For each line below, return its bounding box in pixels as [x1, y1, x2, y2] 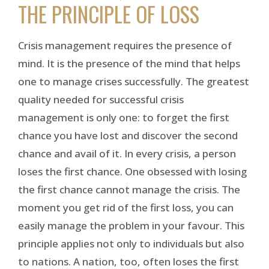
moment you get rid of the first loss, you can [18, 200, 234, 214]
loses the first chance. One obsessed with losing [18, 164, 247, 178]
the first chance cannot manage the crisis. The [18, 182, 240, 196]
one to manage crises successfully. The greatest [18, 74, 249, 88]
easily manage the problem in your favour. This [18, 218, 244, 232]
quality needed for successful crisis [18, 92, 184, 106]
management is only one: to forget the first [18, 110, 229, 124]
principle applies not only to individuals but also [18, 236, 244, 250]
